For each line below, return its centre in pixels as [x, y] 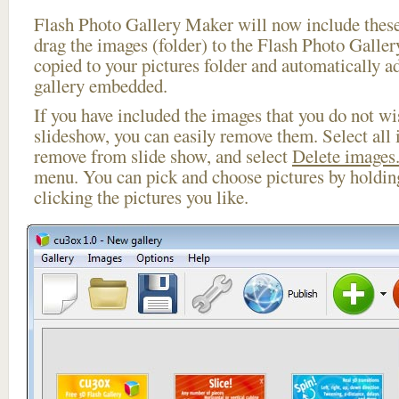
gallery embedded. [101, 85]
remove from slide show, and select [163, 156]
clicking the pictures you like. [141, 197]
